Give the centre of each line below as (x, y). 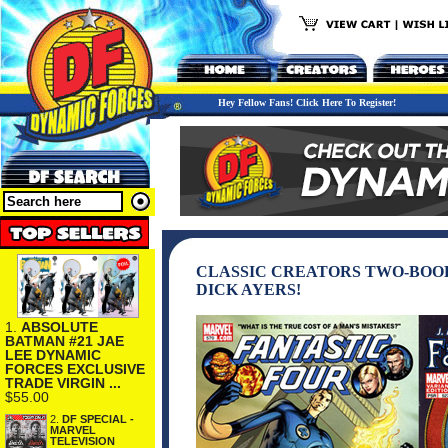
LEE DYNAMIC (53, 354)
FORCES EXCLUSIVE (75, 368)
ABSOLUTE (59, 326)
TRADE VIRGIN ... (63, 382)
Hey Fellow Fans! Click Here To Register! (307, 102)
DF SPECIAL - (98, 418)
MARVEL (73, 429)
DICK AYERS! (248, 289)
